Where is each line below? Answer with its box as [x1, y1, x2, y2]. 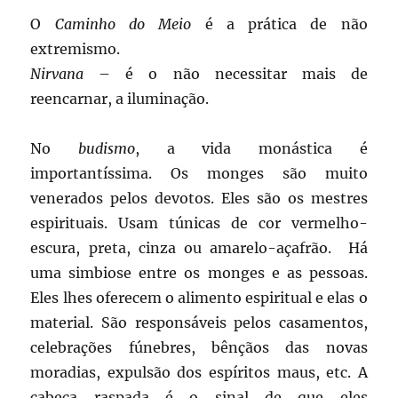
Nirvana [30, 65, 84, 84]
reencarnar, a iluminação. [30, 90, 210, 108]
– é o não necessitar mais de [84, 65, 368, 84]
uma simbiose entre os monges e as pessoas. [30, 264, 368, 283]
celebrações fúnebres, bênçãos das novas [30, 338, 368, 357]
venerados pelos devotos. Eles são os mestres [30, 189, 368, 208]
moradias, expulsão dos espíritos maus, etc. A [30, 363, 368, 382]
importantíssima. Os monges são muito [30, 164, 368, 183]
